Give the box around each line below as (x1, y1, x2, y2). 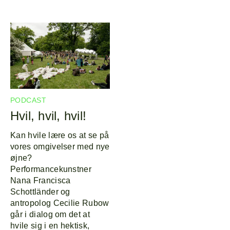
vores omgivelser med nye (10, 142, 110, 151)
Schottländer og (10, 187, 70, 196)
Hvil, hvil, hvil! (10, 108, 87, 123)
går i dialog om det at (10, 209, 90, 219)
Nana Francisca (10, 176, 71, 185)
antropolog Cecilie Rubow (10, 198, 109, 207)
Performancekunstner (10, 164, 92, 174)
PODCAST (10, 96, 46, 105)
